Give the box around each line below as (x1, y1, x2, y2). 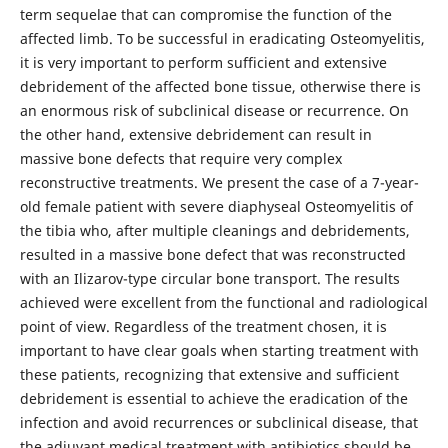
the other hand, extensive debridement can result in (19, 124, 372, 144)
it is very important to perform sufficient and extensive (19, 52, 387, 72)
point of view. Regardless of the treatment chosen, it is (19, 316, 387, 336)
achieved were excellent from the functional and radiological (19, 292, 428, 312)
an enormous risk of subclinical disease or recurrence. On (19, 100, 409, 120)
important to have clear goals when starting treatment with (19, 340, 419, 360)
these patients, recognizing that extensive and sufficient (19, 364, 399, 384)
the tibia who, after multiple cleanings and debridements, (19, 220, 410, 240)
